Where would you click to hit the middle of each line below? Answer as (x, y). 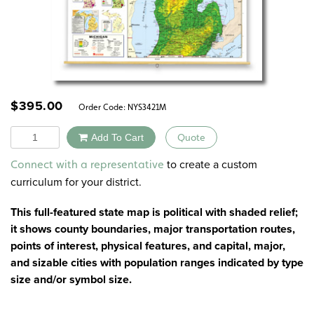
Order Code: (100, 107)
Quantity (31, 134)
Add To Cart (117, 137)
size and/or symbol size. (71, 280)
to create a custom (211, 164)
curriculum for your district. (76, 182)
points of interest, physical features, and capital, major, (148, 246)
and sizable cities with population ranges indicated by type (157, 263)
